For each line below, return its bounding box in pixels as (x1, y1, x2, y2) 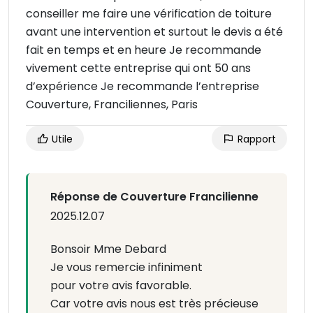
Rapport (235, 132, 276, 147)
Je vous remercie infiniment (50, 259, 203, 276)
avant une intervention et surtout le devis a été (26, 24, 283, 41)
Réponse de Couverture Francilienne (50, 189, 259, 205)
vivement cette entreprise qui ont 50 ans (26, 60, 251, 77)
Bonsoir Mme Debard (50, 241, 166, 258)
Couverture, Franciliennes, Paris (26, 96, 198, 113)
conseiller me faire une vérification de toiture (26, 6, 272, 22)
